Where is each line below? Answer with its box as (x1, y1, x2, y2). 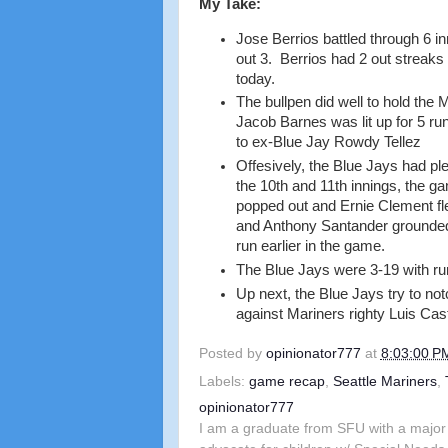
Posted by (198, 346, 266, 362)
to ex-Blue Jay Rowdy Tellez (235, 134, 421, 151)
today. (235, 70, 275, 87)
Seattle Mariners (332, 374, 437, 390)
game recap (248, 374, 325, 390)
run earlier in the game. (235, 238, 385, 255)
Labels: (198, 374, 249, 390)
